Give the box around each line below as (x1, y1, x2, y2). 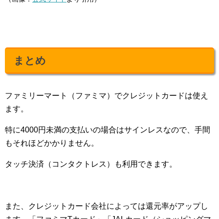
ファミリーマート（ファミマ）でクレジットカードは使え (5, 91, 208, 100)
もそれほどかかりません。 (5, 138, 99, 147)
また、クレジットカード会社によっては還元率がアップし (5, 201, 208, 210)
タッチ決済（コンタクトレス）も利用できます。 (5, 159, 177, 168)
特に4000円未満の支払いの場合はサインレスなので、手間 (5, 125, 210, 134)
